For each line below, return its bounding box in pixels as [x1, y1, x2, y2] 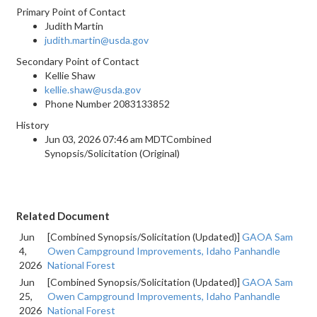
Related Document [16, 209, 110, 222]
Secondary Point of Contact [16, 55, 139, 67]
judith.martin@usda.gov [45, 34, 149, 46]
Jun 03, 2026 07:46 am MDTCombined [45, 133, 212, 145]
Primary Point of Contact [16, 6, 126, 18]
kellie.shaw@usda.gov [45, 83, 141, 96]
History [16, 119, 49, 131]
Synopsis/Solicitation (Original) [45, 147, 180, 159]
